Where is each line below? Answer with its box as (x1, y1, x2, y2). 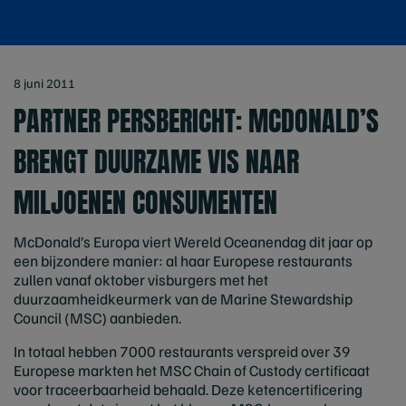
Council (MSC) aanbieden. (14, 308, 181, 327)
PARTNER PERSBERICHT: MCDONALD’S (14, 101, 379, 141)
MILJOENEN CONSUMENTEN (14, 182, 277, 223)
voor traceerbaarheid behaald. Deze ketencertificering (14, 380, 362, 399)
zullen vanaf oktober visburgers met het (14, 270, 268, 289)
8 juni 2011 (14, 75, 75, 91)
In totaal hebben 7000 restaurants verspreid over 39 (14, 342, 351, 361)
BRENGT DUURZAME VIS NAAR (14, 141, 299, 182)
